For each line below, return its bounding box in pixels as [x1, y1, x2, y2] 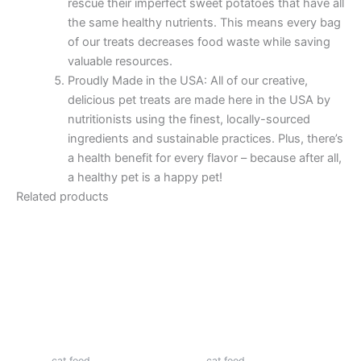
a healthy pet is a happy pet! [67, 170, 222, 185]
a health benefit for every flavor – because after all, [67, 151, 342, 166]
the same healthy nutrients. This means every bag [67, 15, 341, 31]
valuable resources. [67, 54, 172, 69]
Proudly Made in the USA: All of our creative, [67, 73, 308, 89]
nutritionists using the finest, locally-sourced [67, 112, 310, 127]
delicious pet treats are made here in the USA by [67, 93, 330, 108]
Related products [16, 189, 109, 205]
